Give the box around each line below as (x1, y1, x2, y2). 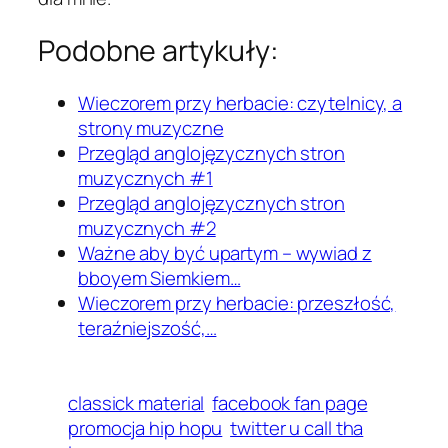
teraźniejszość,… (78, 314, 217, 341)
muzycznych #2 (78, 214, 216, 241)
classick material (68, 389, 205, 416)
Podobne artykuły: (38, 30, 280, 70)
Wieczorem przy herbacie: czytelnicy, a (78, 89, 403, 116)
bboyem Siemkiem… (78, 264, 241, 291)
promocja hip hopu (68, 414, 223, 441)
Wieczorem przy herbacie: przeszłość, (78, 289, 396, 316)
